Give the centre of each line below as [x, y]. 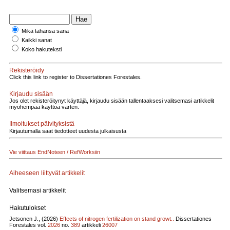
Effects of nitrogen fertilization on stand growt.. [117, 218]
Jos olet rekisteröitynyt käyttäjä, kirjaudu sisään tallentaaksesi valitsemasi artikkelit [112, 101]
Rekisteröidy [27, 70]
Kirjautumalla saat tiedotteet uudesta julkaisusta [68, 131]
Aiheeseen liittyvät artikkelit [47, 173]
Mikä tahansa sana [45, 31]
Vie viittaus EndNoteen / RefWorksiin [55, 152]
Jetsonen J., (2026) [34, 218]
